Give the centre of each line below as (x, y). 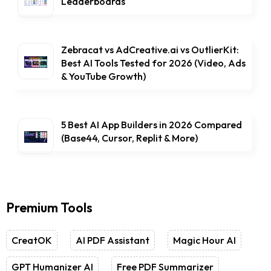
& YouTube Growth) (103, 77)
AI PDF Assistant (113, 240)
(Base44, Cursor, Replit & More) (129, 138)
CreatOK (32, 240)
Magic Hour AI (204, 240)
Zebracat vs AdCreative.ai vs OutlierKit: (150, 50)
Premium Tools (49, 208)
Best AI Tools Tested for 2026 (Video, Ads (153, 63)
